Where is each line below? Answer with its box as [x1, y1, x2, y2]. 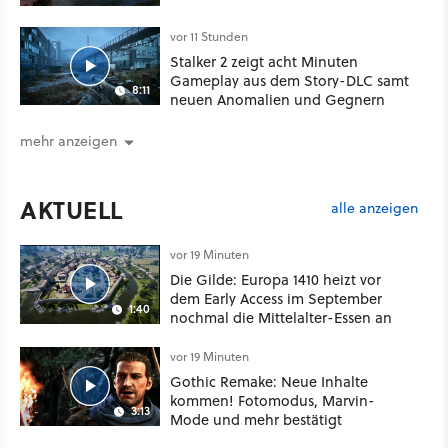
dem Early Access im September [170, 287, 382, 309]
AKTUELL [20, 191, 123, 227]
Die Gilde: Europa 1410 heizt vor [170, 268, 381, 290]
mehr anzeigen [20, 130, 117, 151]
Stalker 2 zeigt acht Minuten [170, 50, 358, 72]
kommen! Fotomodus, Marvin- [170, 389, 375, 411]
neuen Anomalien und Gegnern [170, 88, 385, 110]
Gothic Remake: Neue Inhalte [170, 370, 368, 392]
